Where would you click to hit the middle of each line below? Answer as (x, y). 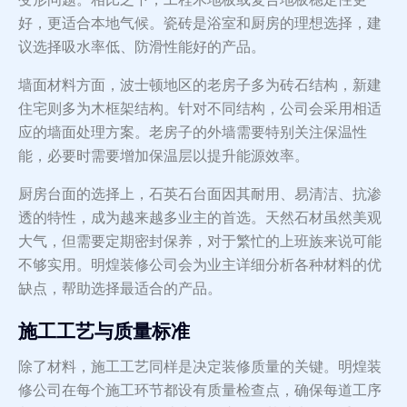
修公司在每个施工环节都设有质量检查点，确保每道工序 (200, 391)
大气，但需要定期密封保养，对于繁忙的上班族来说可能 (200, 242)
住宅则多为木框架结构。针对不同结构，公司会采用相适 (200, 109)
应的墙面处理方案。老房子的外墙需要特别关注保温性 (193, 133)
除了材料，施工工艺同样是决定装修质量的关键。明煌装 (200, 367)
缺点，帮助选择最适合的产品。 (120, 289)
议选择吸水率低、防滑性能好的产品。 (142, 47)
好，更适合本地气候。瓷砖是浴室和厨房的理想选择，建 (200, 24)
